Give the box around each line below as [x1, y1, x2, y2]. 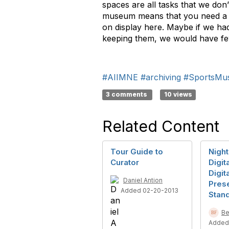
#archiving [141, 72, 181, 82]
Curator [110, 157, 139, 167]
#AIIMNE [102, 72, 138, 82]
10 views [164, 90, 192, 98]
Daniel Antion [123, 176, 163, 184]
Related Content [102, 117, 219, 135]
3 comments [106, 90, 149, 98]
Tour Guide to [110, 147, 163, 156]
